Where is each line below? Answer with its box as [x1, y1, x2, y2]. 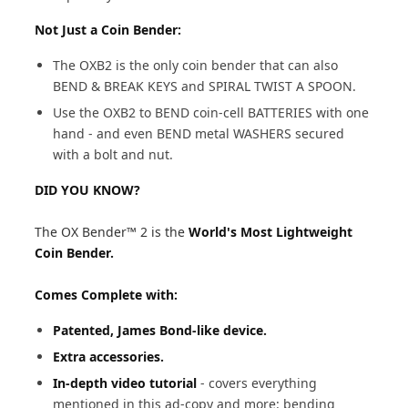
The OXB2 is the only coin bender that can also [53, 56, 339, 74]
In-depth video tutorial [53, 374, 201, 392]
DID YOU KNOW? [35, 181, 141, 199]
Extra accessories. [53, 348, 165, 365]
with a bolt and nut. [53, 146, 174, 163]
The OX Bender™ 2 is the [35, 223, 189, 240]
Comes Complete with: [35, 286, 178, 303]
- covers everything [200, 374, 318, 392]
